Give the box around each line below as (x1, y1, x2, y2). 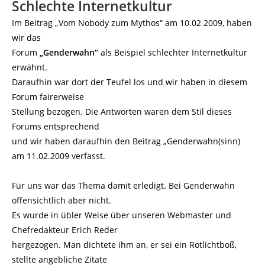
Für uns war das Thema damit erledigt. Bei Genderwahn (12, 180, 235, 191)
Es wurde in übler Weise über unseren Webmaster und (12, 209, 231, 221)
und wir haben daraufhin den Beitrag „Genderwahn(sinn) (12, 135, 240, 147)
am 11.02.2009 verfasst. (12, 150, 105, 161)
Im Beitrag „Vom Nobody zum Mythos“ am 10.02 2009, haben (12, 17, 252, 28)
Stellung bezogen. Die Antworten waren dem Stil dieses (12, 106, 232, 117)
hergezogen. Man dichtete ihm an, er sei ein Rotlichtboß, (12, 239, 237, 250)
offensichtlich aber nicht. (12, 195, 111, 206)
